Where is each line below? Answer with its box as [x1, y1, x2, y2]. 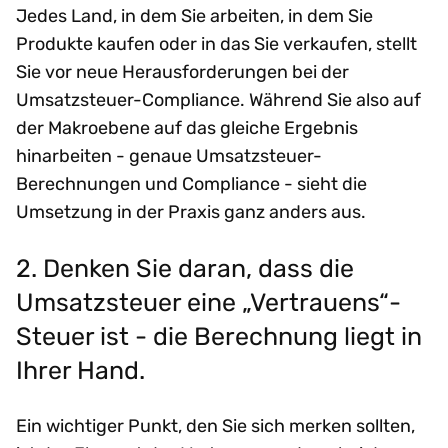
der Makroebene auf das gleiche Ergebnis [16, 116, 358, 139]
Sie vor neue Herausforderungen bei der [16, 60, 349, 83]
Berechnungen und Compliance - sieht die [16, 172, 367, 195]
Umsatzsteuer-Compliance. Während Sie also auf [16, 88, 421, 111]
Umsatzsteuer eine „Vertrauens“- [16, 286, 401, 317]
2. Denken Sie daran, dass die [16, 252, 354, 283]
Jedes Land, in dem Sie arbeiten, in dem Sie [16, 4, 373, 27]
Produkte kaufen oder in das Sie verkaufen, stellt [16, 32, 417, 55]
